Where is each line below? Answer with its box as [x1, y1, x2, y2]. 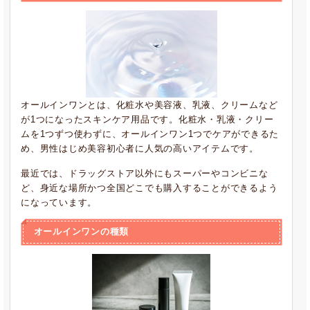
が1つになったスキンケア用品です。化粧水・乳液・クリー [21, 114, 274, 125]
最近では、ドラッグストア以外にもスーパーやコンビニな [21, 168, 268, 179]
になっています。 [21, 197, 97, 208]
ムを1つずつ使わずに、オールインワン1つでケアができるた [21, 129, 279, 139]
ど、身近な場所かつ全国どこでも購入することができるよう [21, 183, 278, 193]
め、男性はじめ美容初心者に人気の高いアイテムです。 [21, 143, 259, 154]
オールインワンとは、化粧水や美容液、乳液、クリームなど [21, 100, 278, 110]
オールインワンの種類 [33, 226, 129, 237]
